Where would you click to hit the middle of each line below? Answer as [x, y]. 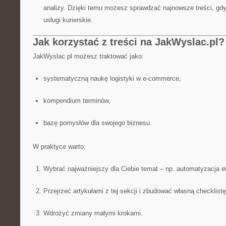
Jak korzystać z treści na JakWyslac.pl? [129, 42]
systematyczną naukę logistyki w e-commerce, [112, 78]
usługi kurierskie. [68, 20]
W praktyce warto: [59, 147]
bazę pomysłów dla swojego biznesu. [97, 123]
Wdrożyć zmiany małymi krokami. [93, 213]
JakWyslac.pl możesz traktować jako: [88, 56]
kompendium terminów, [77, 101]
